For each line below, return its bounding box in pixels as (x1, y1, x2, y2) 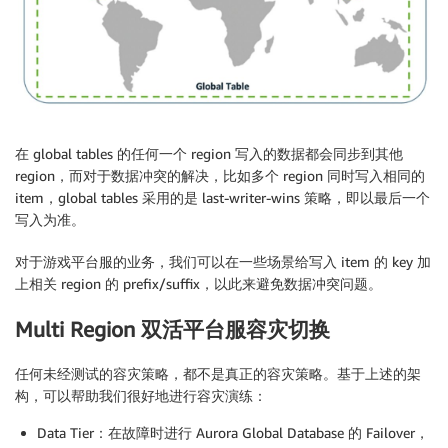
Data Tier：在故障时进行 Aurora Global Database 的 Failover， (37, 424, 429, 442)
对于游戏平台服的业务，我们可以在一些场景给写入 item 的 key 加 (15, 253, 431, 271)
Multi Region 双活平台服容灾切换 (15, 316, 330, 342)
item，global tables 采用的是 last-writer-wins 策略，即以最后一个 (15, 189, 430, 207)
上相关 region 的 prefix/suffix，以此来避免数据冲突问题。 (15, 275, 382, 293)
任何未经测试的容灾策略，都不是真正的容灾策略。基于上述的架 (15, 365, 421, 383)
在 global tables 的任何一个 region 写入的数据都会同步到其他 (15, 145, 403, 163)
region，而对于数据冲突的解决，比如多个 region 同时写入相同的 (15, 167, 425, 185)
